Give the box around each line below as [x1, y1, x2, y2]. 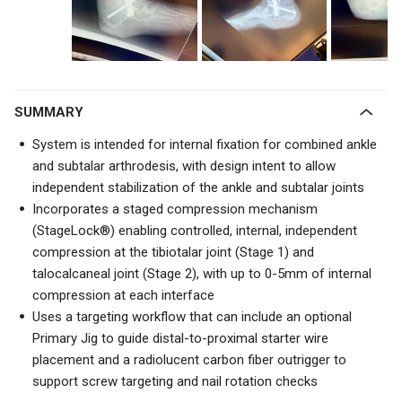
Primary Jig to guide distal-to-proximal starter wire [32, 330, 328, 346]
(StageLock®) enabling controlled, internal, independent [32, 223, 357, 239]
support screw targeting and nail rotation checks [32, 373, 318, 389]
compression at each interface [32, 287, 214, 303]
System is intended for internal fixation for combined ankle [32, 136, 377, 153]
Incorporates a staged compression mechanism [32, 201, 318, 217]
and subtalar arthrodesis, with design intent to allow [32, 158, 336, 174]
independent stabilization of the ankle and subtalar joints [32, 179, 364, 196]
